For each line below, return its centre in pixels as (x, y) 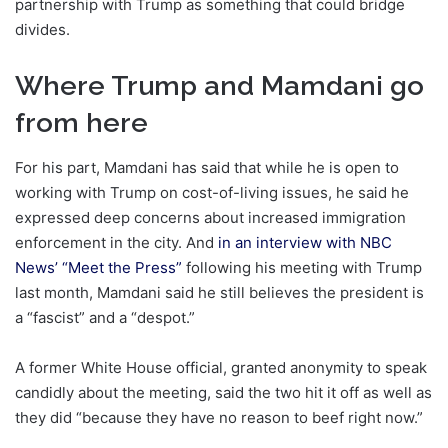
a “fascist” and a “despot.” (105, 317)
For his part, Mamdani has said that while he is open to (207, 167)
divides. (42, 30)
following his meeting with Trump (302, 267)
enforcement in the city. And (116, 242)
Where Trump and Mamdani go (219, 86)
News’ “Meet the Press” (98, 267)
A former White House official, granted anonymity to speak (221, 367)
